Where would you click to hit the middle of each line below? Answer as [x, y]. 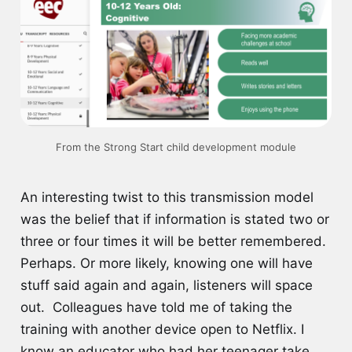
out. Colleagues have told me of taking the [156, 307]
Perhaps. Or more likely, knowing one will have [166, 263]
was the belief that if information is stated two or [174, 219]
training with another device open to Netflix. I [162, 329]
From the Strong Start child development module [176, 147]
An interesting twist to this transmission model [167, 197]
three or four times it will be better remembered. [173, 241]
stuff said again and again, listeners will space [166, 285]
